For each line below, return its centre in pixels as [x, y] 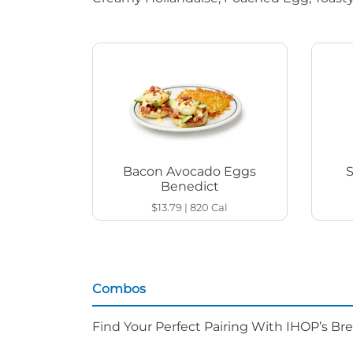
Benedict [190, 187]
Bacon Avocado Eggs [190, 172]
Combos [119, 289]
